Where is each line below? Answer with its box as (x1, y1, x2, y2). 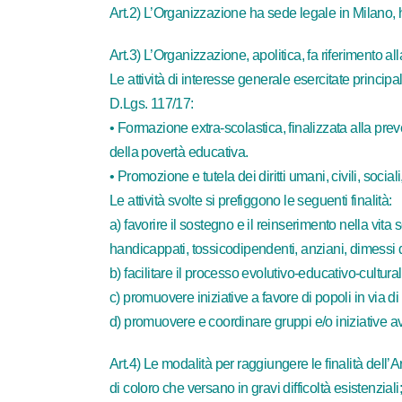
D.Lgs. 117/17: (109, 96, 194, 111)
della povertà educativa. (109, 144, 249, 160)
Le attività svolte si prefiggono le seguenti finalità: (109, 193, 392, 208)
